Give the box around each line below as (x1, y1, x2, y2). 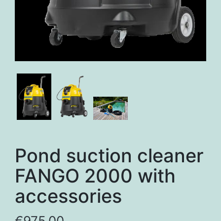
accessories (15, 184, 122, 207)
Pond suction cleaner (15, 144, 204, 167)
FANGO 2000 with (15, 164, 176, 187)
